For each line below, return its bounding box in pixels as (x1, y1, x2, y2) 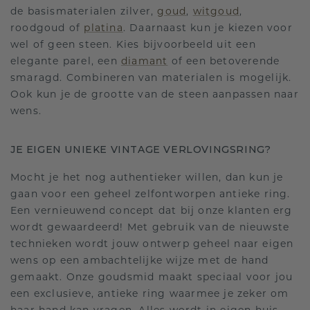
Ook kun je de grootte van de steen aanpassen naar (10, 88, 299, 100)
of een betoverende (167, 55, 280, 67)
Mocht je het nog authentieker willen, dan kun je (10, 171, 284, 183)
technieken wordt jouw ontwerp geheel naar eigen (10, 237, 294, 250)
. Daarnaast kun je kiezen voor (122, 21, 293, 34)
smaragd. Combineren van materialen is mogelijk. (10, 71, 292, 84)
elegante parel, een (10, 55, 121, 67)
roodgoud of (10, 21, 84, 34)
